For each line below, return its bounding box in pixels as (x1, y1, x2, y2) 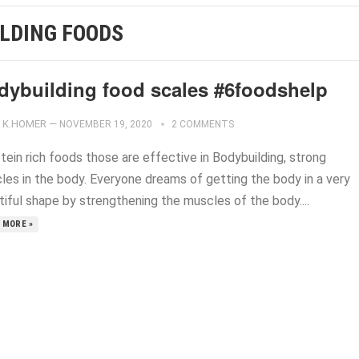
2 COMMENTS (171, 119, 234, 130)
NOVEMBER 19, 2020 (59, 119, 152, 130)
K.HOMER (2, 118, 46, 130)
